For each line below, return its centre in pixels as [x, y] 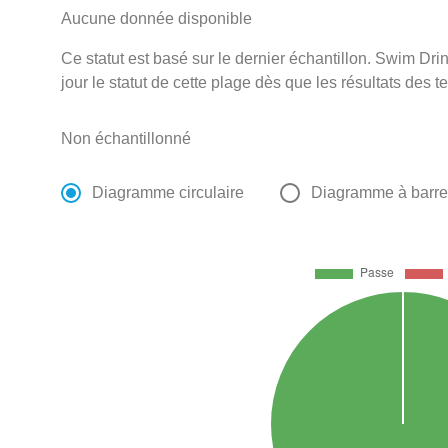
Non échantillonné [126, 138]
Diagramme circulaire [168, 192]
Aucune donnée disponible [157, 18]
